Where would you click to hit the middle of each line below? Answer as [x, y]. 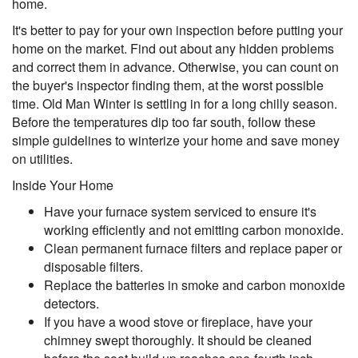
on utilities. [42, 159]
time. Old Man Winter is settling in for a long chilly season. [175, 103]
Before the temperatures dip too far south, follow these [164, 122]
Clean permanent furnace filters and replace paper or [193, 248]
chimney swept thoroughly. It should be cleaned [178, 340]
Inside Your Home [63, 185]
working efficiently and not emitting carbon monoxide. [194, 230]
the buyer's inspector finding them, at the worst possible [168, 85]
